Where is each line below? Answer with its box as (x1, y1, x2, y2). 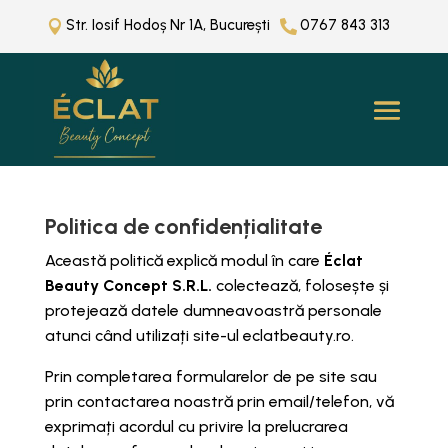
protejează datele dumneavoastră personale (44, 301, 382, 321)
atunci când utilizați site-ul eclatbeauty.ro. (44, 326, 354, 346)
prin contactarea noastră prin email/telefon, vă (44, 392, 394, 412)
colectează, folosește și (211, 276, 389, 296)
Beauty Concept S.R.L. (44, 276, 212, 296)
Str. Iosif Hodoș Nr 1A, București (66, 16, 270, 34)
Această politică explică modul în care (44, 251, 324, 271)
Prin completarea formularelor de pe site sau (44, 367, 377, 387)
